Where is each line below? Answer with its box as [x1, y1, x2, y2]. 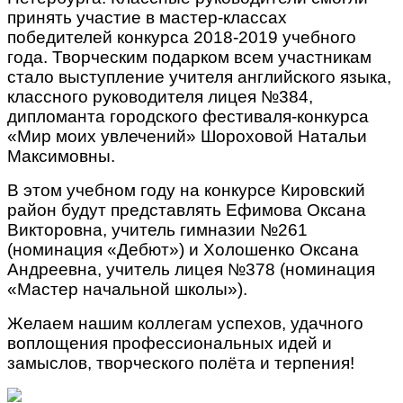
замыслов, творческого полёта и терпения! [7, 353, 354, 372]
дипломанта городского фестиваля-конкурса [7, 106, 369, 126]
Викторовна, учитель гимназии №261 [7, 219, 308, 239]
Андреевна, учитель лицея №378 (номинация [7, 259, 375, 279]
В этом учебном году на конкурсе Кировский [7, 180, 365, 200]
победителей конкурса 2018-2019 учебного [7, 27, 356, 47]
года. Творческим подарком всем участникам [7, 47, 372, 67]
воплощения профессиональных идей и [7, 333, 332, 353]
